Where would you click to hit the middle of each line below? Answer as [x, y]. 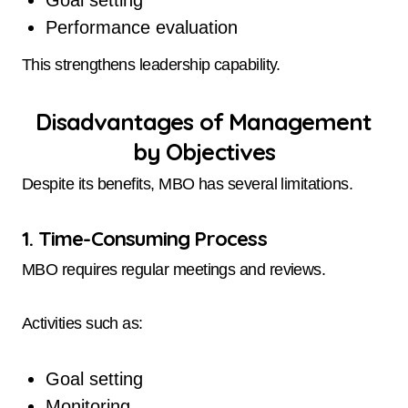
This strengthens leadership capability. [151, 64]
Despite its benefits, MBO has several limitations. [187, 184]
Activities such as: [82, 324]
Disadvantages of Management [204, 121]
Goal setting [94, 379]
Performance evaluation [141, 27]
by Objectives [204, 151]
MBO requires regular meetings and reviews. [174, 270]
